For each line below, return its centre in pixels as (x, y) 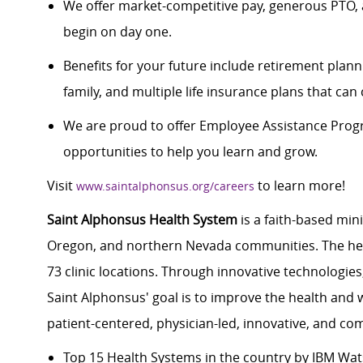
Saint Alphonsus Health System (142, 220)
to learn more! (301, 186)
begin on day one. (119, 32)
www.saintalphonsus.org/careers (165, 186)
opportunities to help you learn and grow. (192, 152)
